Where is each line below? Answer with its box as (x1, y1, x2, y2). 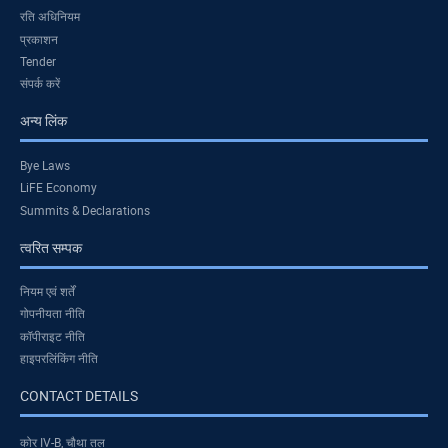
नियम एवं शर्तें (20, 282, 75, 299)
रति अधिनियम (20, 8, 80, 25)
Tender (20, 53, 56, 70)
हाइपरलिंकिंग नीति (20, 350, 98, 367)
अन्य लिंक (20, 111, 67, 131)
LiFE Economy (20, 179, 97, 196)
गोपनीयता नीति (20, 305, 85, 322)
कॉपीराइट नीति (20, 327, 85, 344)
